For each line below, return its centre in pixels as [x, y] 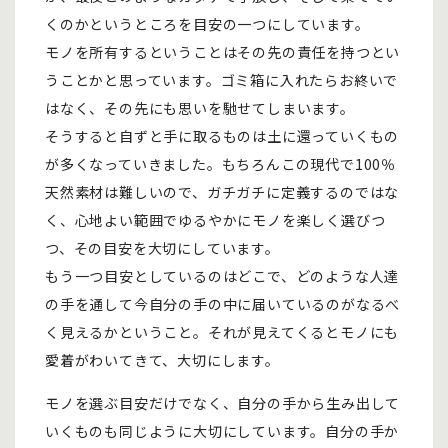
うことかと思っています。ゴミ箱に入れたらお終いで [222, 80]
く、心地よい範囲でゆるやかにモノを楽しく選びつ [215, 220]
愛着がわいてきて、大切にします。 [162, 360]
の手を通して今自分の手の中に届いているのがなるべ [223, 304]
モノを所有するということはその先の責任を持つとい [223, 52]
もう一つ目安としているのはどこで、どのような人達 [222, 276]
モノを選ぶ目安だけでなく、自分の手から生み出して [223, 403]
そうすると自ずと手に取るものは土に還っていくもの [222, 136]
